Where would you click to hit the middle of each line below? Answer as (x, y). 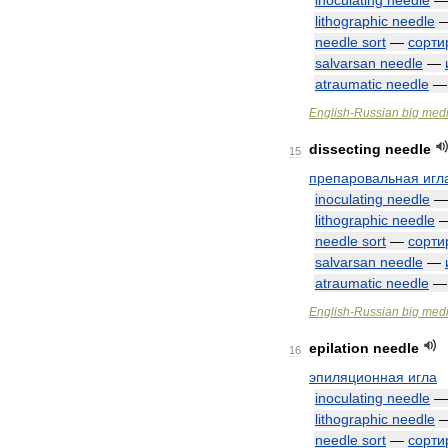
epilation (339, 348)
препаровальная (364, 178)
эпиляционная (356, 377)
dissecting (345, 149)
